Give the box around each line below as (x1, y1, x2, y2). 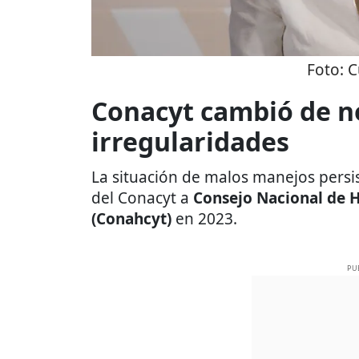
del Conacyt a (91, 187, 193, 208)
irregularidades (91, 123, 289, 159)
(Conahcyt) (91, 208, 171, 229)
